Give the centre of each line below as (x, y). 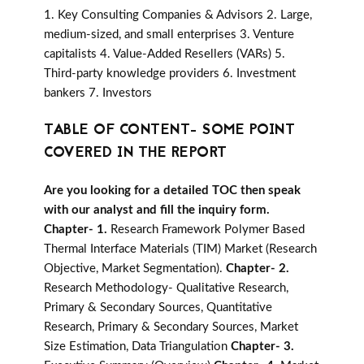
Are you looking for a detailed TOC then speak (172, 191)
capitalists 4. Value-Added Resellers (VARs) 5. (165, 54)
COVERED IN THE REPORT (136, 154)
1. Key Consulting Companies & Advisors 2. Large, (178, 15)
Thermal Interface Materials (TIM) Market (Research (180, 249)
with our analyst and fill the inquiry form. (157, 210)
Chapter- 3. (262, 347)
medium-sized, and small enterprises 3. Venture (169, 35)
